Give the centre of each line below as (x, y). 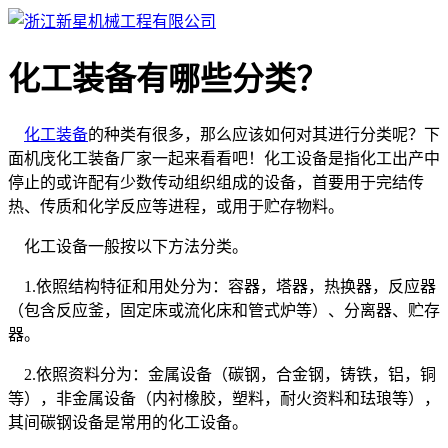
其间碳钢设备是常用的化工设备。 (128, 422)
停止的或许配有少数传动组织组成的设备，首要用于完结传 (216, 182)
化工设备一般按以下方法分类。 (128, 246)
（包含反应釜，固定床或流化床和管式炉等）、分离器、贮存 (224, 310)
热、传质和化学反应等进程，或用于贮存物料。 (176, 206)
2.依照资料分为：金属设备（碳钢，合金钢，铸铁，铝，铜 (222, 374)
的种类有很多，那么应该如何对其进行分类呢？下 (264, 134)
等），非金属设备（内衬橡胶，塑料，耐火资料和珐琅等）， (224, 398)
